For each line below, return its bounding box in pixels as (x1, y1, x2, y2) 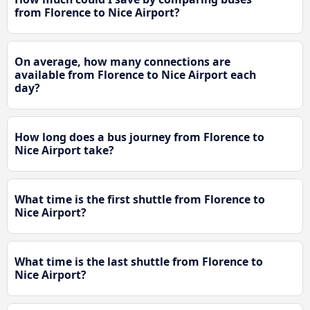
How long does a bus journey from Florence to (15, 129, 264, 145)
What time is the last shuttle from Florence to (15, 254, 263, 270)
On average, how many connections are (15, 54, 230, 70)
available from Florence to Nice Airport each (15, 67, 256, 83)
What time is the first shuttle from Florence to (15, 192, 265, 208)
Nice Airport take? (15, 143, 114, 158)
